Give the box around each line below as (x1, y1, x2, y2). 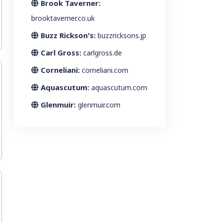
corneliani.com (82, 65, 128, 75)
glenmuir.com (78, 100, 120, 110)
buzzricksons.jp (98, 31, 146, 40)
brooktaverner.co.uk (31, 13, 95, 23)
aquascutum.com (91, 83, 147, 92)
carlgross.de (83, 48, 122, 57)
